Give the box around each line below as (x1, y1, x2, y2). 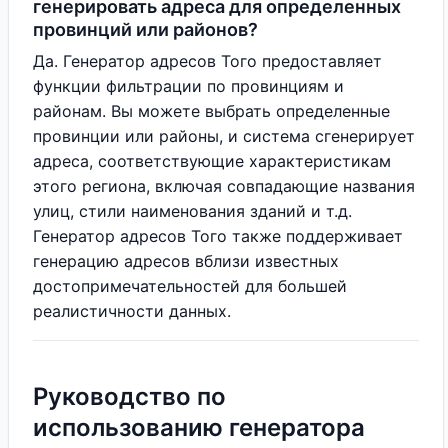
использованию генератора (33, 413, 365, 442)
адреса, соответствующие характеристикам (33, 151, 391, 171)
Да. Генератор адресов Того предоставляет (33, 51, 382, 71)
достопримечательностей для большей (33, 276, 347, 296)
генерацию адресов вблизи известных (33, 251, 339, 271)
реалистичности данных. (33, 301, 231, 321)
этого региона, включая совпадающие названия (33, 176, 415, 196)
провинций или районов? (33, 19, 258, 40)
